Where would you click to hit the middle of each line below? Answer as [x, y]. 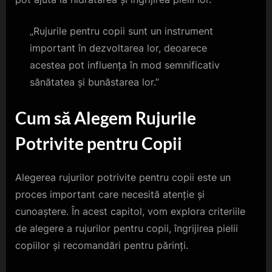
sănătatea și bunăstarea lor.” [94, 82]
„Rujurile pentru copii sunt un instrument [121, 31]
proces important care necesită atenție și [110, 194]
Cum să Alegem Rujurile [106, 117]
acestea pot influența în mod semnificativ [125, 65]
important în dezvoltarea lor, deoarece [118, 48]
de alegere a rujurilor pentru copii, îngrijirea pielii [127, 228]
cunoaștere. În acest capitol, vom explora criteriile [130, 211]
